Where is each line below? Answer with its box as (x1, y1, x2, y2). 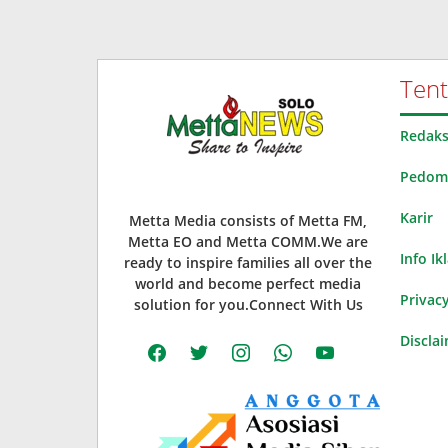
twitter (181, 335, 229, 355)
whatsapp (265, 335, 333, 355)
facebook (139, 335, 203, 355)
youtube (307, 335, 366, 355)
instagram (223, 335, 293, 355)
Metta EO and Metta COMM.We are (128, 231, 369, 251)
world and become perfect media (135, 273, 362, 293)
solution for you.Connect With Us (133, 294, 363, 314)
